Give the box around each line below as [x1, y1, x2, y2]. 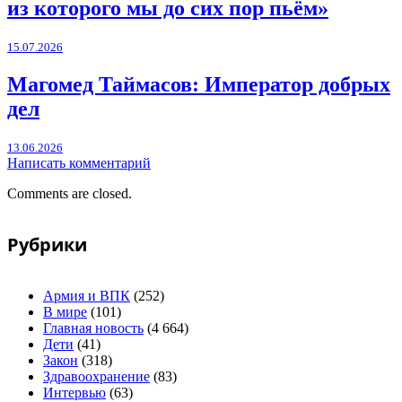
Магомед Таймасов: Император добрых [7, 72, 390, 96]
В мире [43, 304, 87, 320]
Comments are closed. [7, 185, 132, 201]
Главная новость [43, 320, 144, 336]
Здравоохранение [43, 369, 150, 385]
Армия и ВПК [43, 288, 130, 304]
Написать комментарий [7, 154, 151, 170]
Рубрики [7, 232, 87, 258]
